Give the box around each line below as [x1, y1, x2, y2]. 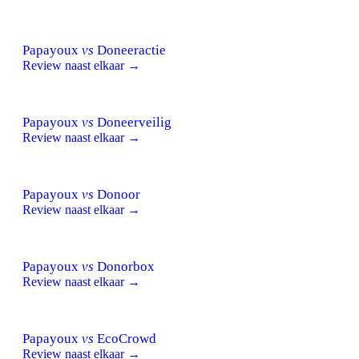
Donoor [94, 186, 140, 202]
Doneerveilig [94, 114, 171, 130]
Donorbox [94, 258, 155, 274]
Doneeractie [94, 42, 166, 58]
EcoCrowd [94, 330, 156, 346]
